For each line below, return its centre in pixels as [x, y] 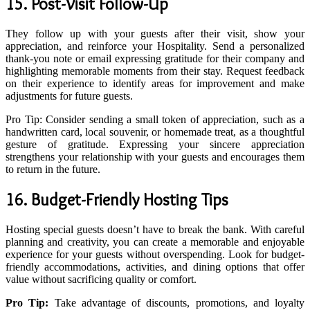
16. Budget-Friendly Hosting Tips [117, 200]
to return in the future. [53, 170]
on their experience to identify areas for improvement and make [155, 84]
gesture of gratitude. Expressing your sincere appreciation [155, 145]
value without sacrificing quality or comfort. [101, 280]
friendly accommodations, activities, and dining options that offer [155, 267]
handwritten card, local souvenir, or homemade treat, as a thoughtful [155, 132]
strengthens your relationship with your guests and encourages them [155, 157]
